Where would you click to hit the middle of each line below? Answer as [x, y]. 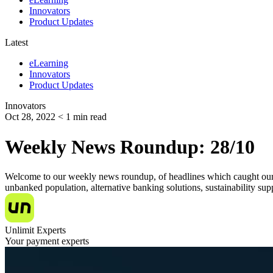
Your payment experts [47, 241]
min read [90, 117]
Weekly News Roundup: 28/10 [130, 147]
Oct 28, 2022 [30, 117]
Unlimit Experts [35, 230]
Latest [16, 43]
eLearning [49, 63]
